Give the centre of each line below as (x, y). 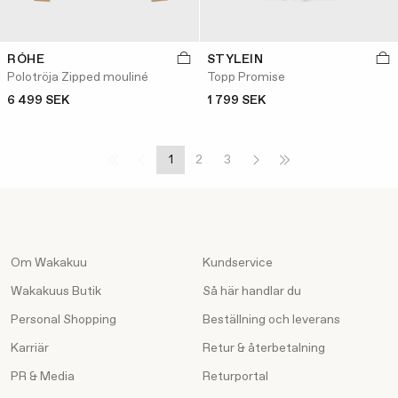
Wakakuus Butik (56, 292)
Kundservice (238, 263)
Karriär (30, 349)
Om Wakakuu (49, 263)
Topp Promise (246, 78)
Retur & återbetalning (264, 349)
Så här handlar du (252, 292)
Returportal (235, 377)
